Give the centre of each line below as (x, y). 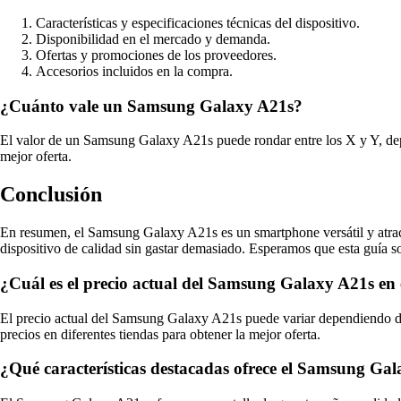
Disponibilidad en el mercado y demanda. (153, 39)
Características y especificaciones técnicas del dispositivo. (198, 23)
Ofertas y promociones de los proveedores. (156, 55)
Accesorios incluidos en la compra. (134, 72)
